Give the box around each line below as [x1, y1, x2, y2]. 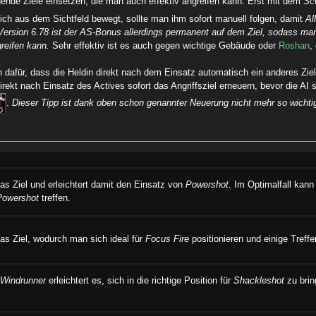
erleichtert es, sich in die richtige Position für [46, 275, 234, 286]
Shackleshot [233, 275, 285, 286]
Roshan [279, 41, 310, 51]
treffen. [39, 193, 71, 203]
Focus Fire [145, 233, 190, 244]
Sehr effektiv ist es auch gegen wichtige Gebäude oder [49, 41, 279, 51]
